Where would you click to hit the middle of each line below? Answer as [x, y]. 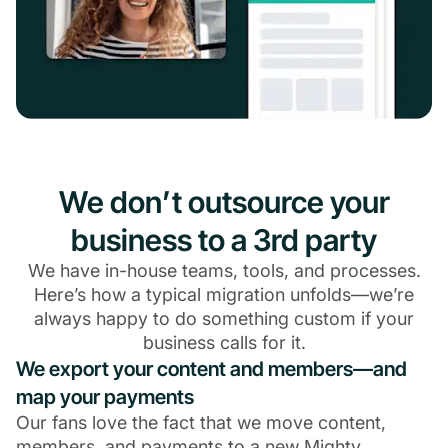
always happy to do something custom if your [224, 319]
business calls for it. [224, 343]
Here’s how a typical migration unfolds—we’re [224, 295]
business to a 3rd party [224, 240]
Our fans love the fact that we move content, [201, 423]
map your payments [105, 397]
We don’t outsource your [224, 202]
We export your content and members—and [211, 369]
